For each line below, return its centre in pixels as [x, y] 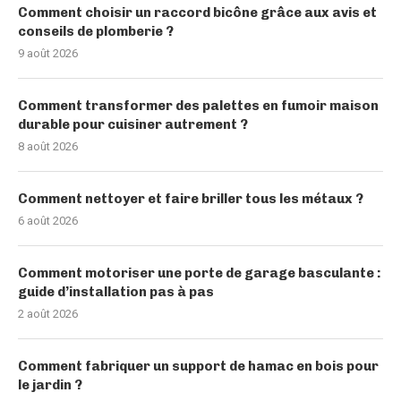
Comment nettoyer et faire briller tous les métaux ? [191, 198]
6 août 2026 [48, 220]
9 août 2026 [48, 53]
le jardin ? [50, 384]
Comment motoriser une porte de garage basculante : [200, 273]
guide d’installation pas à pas [116, 291]
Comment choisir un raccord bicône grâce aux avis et [197, 12]
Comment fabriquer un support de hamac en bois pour [198, 366]
